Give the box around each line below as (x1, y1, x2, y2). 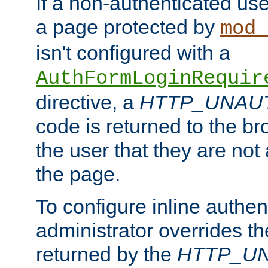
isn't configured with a (36, 41, 230, 65)
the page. (36, 163, 120, 186)
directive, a (36, 91, 139, 114)
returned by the (36, 243, 177, 266)
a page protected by (36, 16, 220, 39)
